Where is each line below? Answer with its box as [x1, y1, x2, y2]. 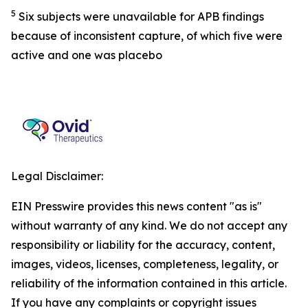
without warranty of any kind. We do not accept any [11, 218, 287, 232]
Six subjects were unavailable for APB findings [16, 9, 264, 23]
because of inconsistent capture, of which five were [11, 28, 283, 43]
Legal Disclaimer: [11, 168, 103, 183]
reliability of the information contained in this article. [11, 276, 287, 290]
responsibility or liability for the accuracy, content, [11, 237, 275, 252]
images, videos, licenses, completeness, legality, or [11, 256, 278, 271]
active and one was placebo [11, 47, 162, 62]
